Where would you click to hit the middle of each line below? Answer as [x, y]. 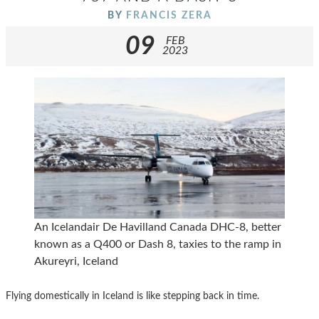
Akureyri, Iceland [76, 261]
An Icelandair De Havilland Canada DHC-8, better [158, 227]
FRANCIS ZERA [169, 15]
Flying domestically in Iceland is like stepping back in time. [132, 296]
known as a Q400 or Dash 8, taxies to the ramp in [158, 244]
